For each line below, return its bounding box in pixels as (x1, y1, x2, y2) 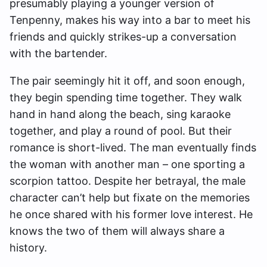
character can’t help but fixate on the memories (10, 191, 250, 204)
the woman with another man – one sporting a (10, 158, 245, 171)
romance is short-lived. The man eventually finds (10, 141, 256, 154)
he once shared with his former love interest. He (10, 208, 253, 221)
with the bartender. (10, 47, 107, 60)
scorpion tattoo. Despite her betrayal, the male (10, 175, 246, 188)
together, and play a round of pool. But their (10, 125, 232, 138)
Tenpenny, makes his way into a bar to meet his (10, 14, 250, 27)
